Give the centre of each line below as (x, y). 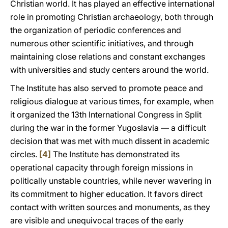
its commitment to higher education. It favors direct (106, 194)
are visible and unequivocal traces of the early (97, 220)
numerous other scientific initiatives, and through (102, 43)
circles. (25, 154)
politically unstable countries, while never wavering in (111, 181)
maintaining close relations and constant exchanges (108, 56)
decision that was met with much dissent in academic (110, 141)
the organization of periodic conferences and (96, 30)
